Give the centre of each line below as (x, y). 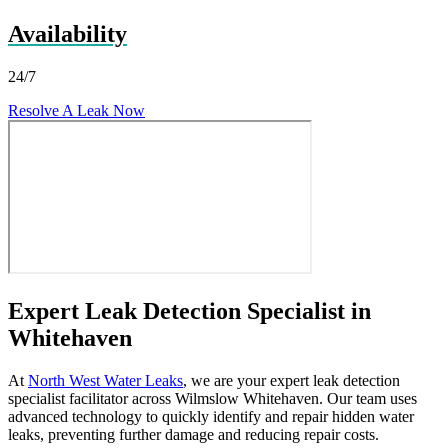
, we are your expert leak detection (291, 380)
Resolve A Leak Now (76, 110)
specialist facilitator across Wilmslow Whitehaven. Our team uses (212, 398)
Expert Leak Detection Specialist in (189, 310)
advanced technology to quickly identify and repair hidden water (211, 416)
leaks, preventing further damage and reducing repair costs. (193, 434)
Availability (67, 33)
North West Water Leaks (105, 380)
